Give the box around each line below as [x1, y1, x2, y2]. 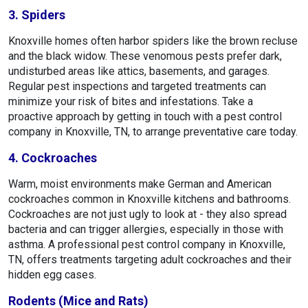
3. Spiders [8, 8, 65, 23]
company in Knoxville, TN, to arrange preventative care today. [8, 125, 298, 139]
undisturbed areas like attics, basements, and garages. [8, 65, 269, 78]
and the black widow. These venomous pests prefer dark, [8, 49, 282, 63]
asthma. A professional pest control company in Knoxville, [8, 238, 285, 252]
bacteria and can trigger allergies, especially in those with [8, 223, 283, 236]
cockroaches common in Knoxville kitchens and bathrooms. [8, 192, 291, 206]
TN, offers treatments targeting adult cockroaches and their [8, 253, 291, 267]
